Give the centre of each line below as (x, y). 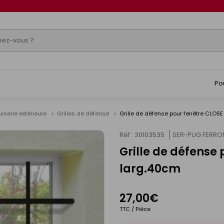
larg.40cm (150, 169)
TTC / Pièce (135, 209)
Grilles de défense (84, 113)
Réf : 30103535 (142, 135)
